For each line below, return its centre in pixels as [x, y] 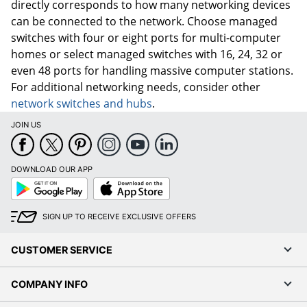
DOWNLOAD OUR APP [52, 170]
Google [24, 182]
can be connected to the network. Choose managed [144, 22]
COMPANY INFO [49, 284]
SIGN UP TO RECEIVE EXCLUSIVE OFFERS [119, 217]
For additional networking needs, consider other [136, 87]
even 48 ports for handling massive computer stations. [152, 71]
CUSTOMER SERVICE [62, 250]
